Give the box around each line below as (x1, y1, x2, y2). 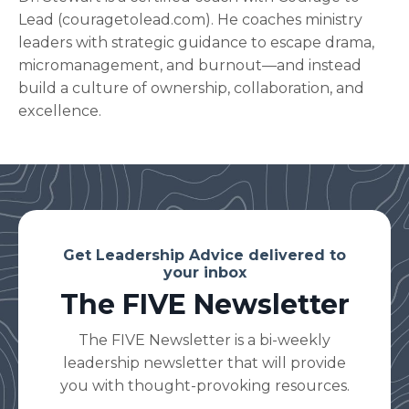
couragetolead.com (62, 10, 205, 28)
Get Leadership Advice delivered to (63, 246, 346, 264)
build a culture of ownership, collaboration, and (18, 79, 364, 97)
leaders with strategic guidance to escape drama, (18, 33, 374, 51)
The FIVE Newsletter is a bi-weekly (79, 330, 330, 349)
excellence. (18, 101, 101, 120)
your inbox (163, 263, 246, 281)
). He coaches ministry (205, 10, 362, 28)
